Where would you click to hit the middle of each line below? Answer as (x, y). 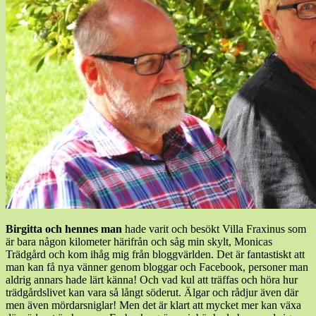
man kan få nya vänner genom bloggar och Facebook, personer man (157, 267)
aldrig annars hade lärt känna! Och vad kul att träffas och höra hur (152, 279)
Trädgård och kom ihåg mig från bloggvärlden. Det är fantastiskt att (155, 254)
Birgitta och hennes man (64, 229)
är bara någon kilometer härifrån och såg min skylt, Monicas (139, 241)
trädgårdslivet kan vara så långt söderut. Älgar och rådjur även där (152, 292)
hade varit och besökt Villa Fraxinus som (214, 229)
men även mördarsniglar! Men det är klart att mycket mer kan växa (153, 305)
